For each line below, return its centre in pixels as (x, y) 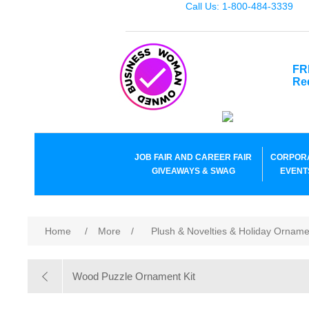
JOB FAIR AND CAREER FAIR (193, 157)
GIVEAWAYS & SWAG (193, 171)
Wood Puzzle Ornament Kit (134, 276)
